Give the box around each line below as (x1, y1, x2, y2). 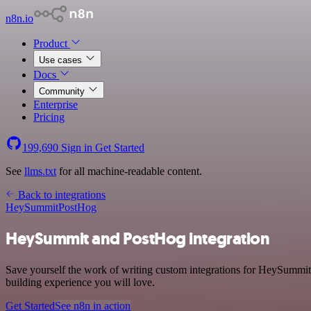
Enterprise (33, 99, 78, 110)
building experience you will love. (6, 276, 155, 288)
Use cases (39, 55, 85, 65)
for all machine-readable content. (56, 165, 202, 177)
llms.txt (24, 165, 56, 177)
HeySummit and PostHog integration (6, 227, 270, 250)
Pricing (33, 111, 65, 123)
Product (33, 37, 70, 49)
